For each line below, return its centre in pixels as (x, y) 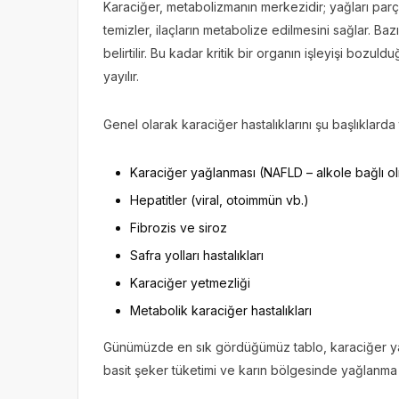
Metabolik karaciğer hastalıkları (221, 310)
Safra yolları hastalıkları (197, 255)
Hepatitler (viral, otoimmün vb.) (220, 199)
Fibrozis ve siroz (179, 227)
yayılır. (121, 76)
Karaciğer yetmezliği (190, 282)
